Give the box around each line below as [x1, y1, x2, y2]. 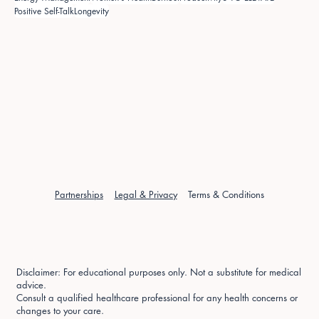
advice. [16, 278, 47, 291]
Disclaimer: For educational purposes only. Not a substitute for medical [16, 265, 302, 278]
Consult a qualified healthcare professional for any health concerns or [16, 291, 298, 304]
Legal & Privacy [114, 187, 177, 201]
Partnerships [54, 187, 103, 201]
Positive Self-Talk [14, 4, 74, 17]
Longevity [74, 4, 109, 17]
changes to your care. [16, 303, 105, 317]
